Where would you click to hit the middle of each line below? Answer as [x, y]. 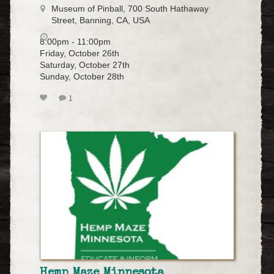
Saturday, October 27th [85, 65]
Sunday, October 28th [82, 76]
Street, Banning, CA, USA [101, 20]
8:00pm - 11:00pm [75, 42]
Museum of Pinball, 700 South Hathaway [130, 9]
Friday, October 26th [80, 53]
